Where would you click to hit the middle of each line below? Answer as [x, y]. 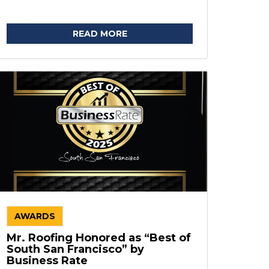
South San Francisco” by [75, 249]
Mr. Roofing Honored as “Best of [99, 238]
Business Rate [47, 261]
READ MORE [100, 34]
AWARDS [35, 216]
